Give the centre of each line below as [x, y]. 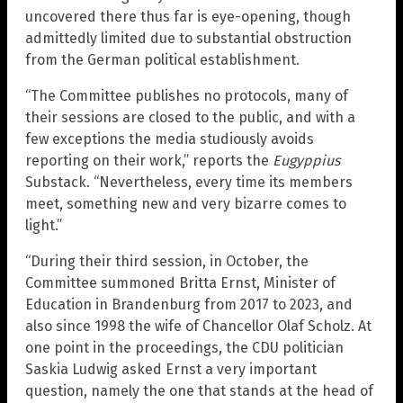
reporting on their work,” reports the [149, 160]
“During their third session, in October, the [167, 261]
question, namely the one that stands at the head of [199, 390]
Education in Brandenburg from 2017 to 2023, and [189, 304]
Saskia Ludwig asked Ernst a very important [171, 369]
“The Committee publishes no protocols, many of [187, 95]
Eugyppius [306, 160]
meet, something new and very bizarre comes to [186, 203]
